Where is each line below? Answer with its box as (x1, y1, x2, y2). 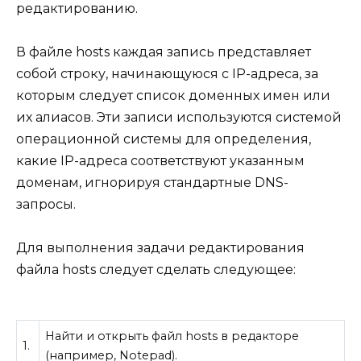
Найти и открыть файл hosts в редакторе (45, 329, 300, 343)
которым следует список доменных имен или (16, 88, 330, 104)
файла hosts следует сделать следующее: (16, 262, 296, 278)
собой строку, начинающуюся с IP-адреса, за (16, 66, 318, 82)
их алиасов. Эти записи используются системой (16, 110, 342, 126)
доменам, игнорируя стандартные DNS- (16, 175, 288, 191)
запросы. (16, 197, 76, 213)
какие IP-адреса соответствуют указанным (16, 153, 305, 169)
